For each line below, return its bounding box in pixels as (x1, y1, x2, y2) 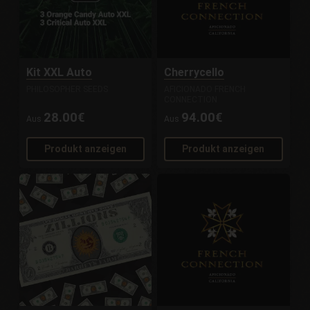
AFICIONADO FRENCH (164, 84, 246, 95)
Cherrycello (164, 66, 225, 80)
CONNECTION (164, 95, 218, 105)
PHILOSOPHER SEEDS (26, 84, 109, 95)
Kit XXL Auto (26, 66, 93, 80)
